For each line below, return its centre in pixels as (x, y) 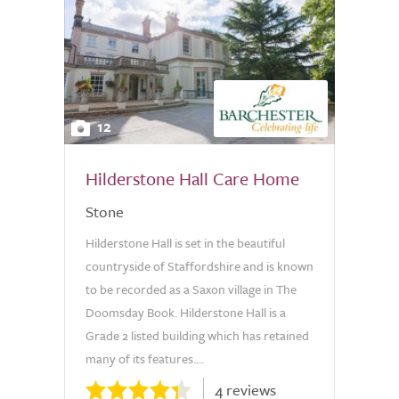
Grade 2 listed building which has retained (197, 335)
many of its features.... (145, 358)
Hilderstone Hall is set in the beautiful (185, 243)
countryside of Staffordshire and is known (199, 266)
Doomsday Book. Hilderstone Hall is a (186, 312)
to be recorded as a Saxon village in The (191, 289)
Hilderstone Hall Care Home (192, 179)
